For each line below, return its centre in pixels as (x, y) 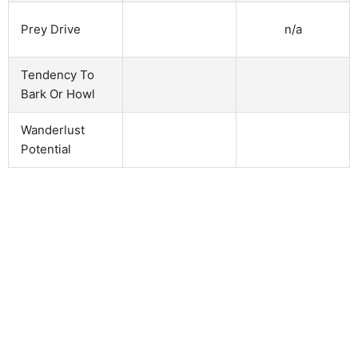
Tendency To (58, 74)
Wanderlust (53, 129)
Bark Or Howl (58, 93)
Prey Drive (51, 29)
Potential (46, 149)
